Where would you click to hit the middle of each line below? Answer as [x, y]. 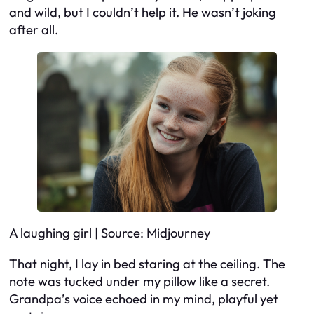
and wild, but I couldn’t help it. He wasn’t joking [143, 13]
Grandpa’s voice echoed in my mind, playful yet [144, 299]
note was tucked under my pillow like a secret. [139, 281]
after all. [34, 30]
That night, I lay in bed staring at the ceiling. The [147, 264]
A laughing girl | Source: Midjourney [110, 233]
